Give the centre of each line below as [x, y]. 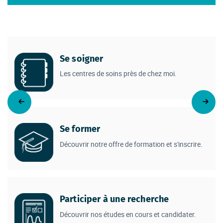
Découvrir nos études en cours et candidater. [128, 214]
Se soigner [81, 59]
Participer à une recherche [114, 199]
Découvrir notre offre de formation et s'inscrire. [131, 144]
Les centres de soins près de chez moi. [118, 74]
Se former [80, 129]
